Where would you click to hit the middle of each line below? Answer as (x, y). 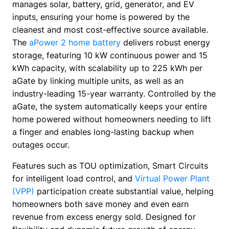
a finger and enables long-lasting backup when (103, 132)
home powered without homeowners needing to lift (111, 119)
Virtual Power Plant (172, 179)
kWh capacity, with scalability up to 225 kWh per (107, 68)
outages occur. (41, 145)
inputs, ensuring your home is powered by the (101, 17)
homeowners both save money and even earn (100, 204)
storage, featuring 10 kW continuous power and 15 (110, 55)
